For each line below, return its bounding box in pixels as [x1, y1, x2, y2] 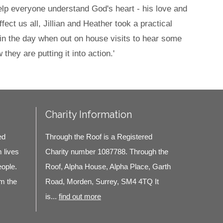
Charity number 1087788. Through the [45, 147, 168, 156]
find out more [59, 192, 101, 201]
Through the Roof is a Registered [45, 132, 152, 141]
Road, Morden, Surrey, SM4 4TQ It [45, 177, 159, 186]
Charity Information [45, 109, 132, 121]
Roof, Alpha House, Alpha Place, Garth [45, 162, 171, 171]
